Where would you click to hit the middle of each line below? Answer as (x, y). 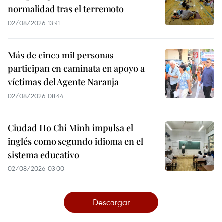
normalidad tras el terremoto (66, 9)
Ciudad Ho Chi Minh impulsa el (71, 128)
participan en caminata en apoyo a (76, 68)
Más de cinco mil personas (61, 55)
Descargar (111, 202)
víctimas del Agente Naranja (63, 82)
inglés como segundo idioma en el (76, 141)
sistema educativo (44, 154)
